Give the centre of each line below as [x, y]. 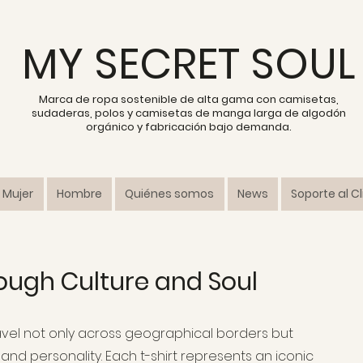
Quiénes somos [170, 194]
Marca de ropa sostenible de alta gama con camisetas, [188, 99]
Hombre [79, 194]
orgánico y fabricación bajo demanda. [188, 127]
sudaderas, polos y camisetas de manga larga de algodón [188, 113]
